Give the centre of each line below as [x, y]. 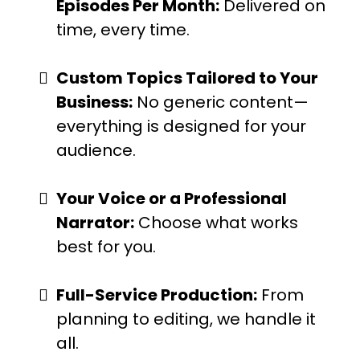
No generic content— [221, 102]
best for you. [106, 246]
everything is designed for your [181, 126]
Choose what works [216, 222]
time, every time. [123, 29]
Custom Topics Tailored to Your [187, 78]
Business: [94, 102]
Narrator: [95, 222]
